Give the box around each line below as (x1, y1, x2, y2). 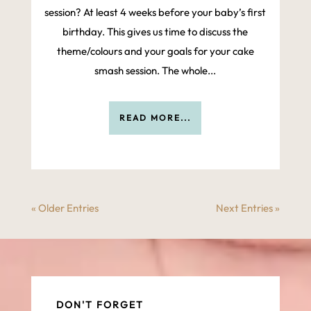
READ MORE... (119, 112, 192, 124)
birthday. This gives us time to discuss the (62, 25, 249, 39)
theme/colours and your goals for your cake (56, 44, 254, 58)
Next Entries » (216, 201, 280, 215)
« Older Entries (31, 201, 99, 215)
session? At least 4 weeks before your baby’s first (44, 6, 267, 19)
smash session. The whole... (94, 64, 217, 78)
